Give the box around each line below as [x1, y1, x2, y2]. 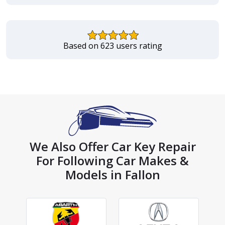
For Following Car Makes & [36, 152, 189, 169]
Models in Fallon [65, 166, 160, 183]
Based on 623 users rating [63, 40, 162, 52]
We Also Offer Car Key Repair [29, 138, 196, 155]
